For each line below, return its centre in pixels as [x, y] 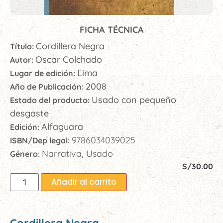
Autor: [23, 60]
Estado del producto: [51, 100]
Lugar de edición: [44, 73]
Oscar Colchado [69, 60]
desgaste [29, 113]
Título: [23, 47]
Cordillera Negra [70, 46]
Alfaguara [62, 127]
